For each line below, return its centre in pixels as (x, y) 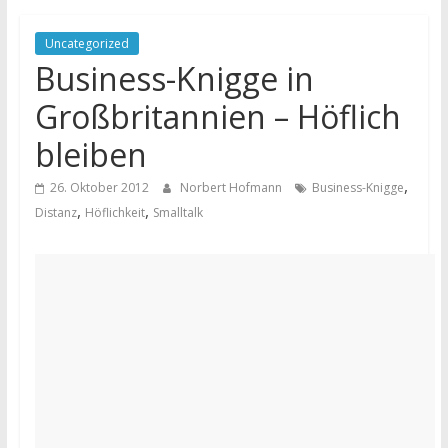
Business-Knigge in (174, 78)
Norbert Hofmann (232, 187)
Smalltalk (177, 212)
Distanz (55, 212)
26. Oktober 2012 (99, 187)
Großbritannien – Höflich (217, 116)
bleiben (90, 154)
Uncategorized (86, 43)
